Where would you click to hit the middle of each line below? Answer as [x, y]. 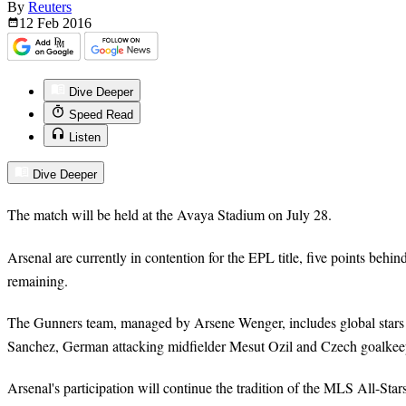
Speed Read [101, 115]
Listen [85, 138]
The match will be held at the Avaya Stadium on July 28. [169, 215]
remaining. [38, 280]
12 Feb [41, 24]
